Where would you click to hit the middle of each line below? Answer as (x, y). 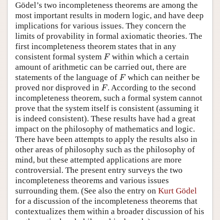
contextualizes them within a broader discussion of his (110, 211)
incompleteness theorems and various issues (92, 180)
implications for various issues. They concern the (101, 26)
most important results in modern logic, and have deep (110, 15)
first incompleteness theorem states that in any (96, 46)
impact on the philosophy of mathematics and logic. (105, 129)
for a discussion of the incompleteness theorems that (106, 201)
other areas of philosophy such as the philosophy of (105, 149)
